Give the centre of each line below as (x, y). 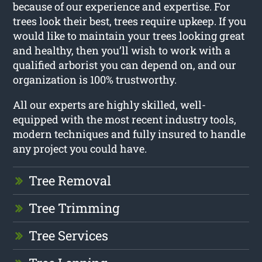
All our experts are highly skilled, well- (110, 104)
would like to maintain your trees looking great (129, 35)
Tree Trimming (74, 208)
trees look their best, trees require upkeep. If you (130, 21)
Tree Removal (70, 180)
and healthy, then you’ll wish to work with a (122, 50)
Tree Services (69, 235)
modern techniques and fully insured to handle (130, 134)
